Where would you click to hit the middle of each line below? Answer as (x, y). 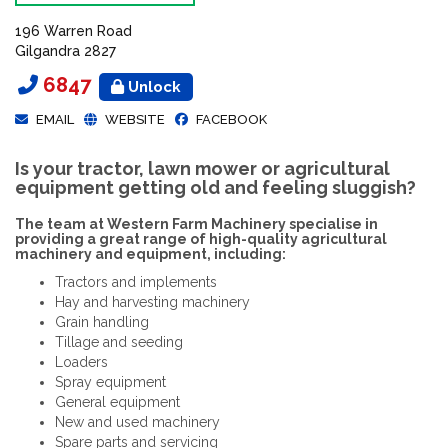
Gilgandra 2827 (65, 51)
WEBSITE (135, 119)
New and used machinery (137, 422)
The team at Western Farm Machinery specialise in (196, 224)
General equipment (117, 402)
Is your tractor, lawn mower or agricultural (202, 168)
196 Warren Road (73, 31)
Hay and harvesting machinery (152, 302)
